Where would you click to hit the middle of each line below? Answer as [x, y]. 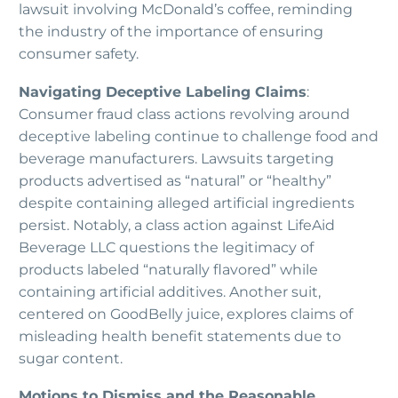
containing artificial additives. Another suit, [170, 291]
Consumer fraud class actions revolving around [184, 114]
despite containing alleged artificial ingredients [187, 203]
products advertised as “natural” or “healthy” [175, 180]
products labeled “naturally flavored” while [168, 269]
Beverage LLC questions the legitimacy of [166, 247]
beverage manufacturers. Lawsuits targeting [176, 158]
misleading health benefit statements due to [180, 336]
